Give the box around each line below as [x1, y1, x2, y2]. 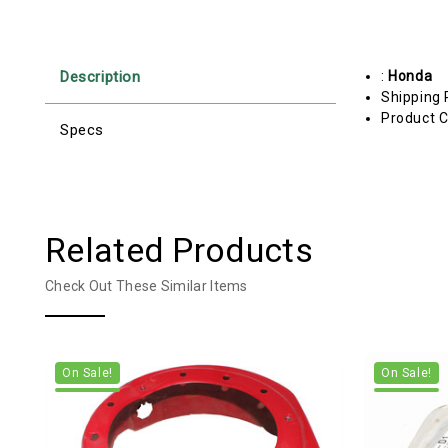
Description [60, 67, 141, 86]
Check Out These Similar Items [45, 277, 248, 294]
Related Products [45, 229, 313, 270]
